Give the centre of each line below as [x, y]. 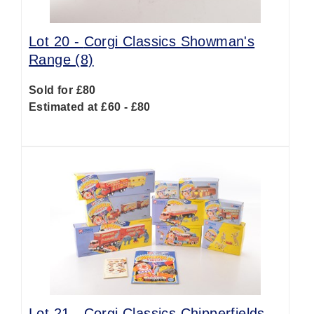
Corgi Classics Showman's [169, 41]
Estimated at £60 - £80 [90, 107]
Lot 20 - [56, 41]
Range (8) [61, 60]
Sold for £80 [62, 90]
